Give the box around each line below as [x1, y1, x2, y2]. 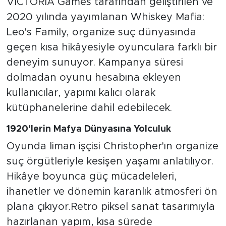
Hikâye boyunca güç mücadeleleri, [6, 172, 177, 182]
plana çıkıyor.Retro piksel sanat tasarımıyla [6, 202, 215, 212]
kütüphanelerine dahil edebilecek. [6, 102, 172, 113]
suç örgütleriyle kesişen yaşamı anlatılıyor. [6, 156, 213, 167]
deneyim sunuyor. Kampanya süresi [6, 57, 183, 68]
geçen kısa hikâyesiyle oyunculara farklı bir [6, 42, 217, 52]
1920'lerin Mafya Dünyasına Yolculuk [6, 124, 171, 134]
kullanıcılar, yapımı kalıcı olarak [6, 87, 155, 98]
